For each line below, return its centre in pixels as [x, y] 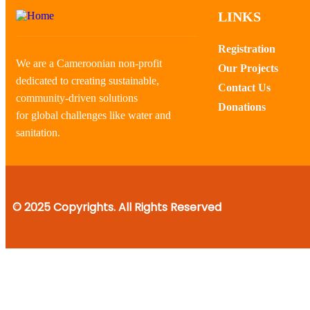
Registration [246, 48]
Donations [241, 107]
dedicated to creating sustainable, [88, 80]
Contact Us [244, 87]
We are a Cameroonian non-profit [89, 63]
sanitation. [38, 132]
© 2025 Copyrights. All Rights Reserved [117, 207]
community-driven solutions [77, 98]
